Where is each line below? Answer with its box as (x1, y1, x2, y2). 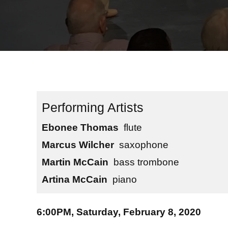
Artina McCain (42, 174, 107, 185)
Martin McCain (42, 157, 108, 167)
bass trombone (113, 157, 179, 167)
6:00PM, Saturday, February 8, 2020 (37, 207, 201, 217)
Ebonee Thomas (42, 122, 119, 133)
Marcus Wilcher (42, 139, 114, 150)
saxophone (119, 139, 168, 150)
